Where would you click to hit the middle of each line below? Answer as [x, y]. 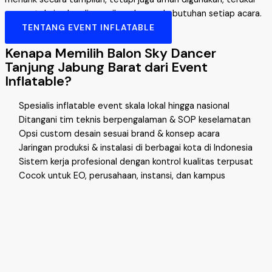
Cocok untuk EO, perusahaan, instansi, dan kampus [122, 175]
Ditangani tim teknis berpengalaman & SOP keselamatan [135, 120]
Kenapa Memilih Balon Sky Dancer [110, 53]
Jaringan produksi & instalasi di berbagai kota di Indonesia [136, 148]
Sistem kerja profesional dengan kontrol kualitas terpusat [136, 161]
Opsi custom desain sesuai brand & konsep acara [120, 134]
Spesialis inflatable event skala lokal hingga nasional [124, 106]
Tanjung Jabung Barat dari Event [106, 67]
